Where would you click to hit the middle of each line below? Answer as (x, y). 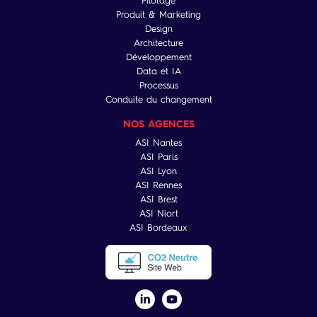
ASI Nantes (158, 143)
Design (158, 28)
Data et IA (158, 71)
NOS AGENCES (158, 123)
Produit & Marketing (158, 14)
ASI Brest (158, 199)
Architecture (158, 42)
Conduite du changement (158, 99)
